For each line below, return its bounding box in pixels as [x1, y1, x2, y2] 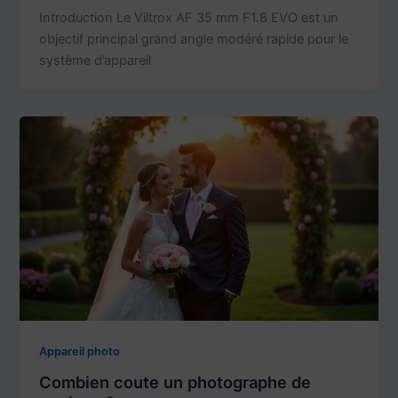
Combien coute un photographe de [39, 371, 312, 392]
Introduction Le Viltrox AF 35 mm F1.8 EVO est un [39, 9, 339, 26]
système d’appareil [39, 52, 152, 68]
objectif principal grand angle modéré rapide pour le [39, 30, 349, 47]
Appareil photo [39, 344, 121, 358]
